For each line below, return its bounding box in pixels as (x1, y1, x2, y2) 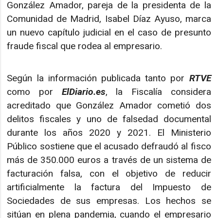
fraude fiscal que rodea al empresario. (7, 40, 163, 52)
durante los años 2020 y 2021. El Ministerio (7, 127, 211, 139)
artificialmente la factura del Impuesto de (7, 182, 211, 193)
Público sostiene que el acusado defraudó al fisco (7, 141, 211, 152)
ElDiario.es (61, 86, 106, 98)
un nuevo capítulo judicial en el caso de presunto (7, 26, 211, 38)
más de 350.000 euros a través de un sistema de (7, 154, 211, 166)
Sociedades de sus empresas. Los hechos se (7, 195, 211, 207)
